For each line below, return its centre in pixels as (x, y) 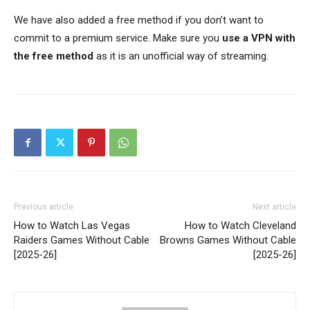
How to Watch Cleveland (240, 226)
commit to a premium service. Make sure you (118, 38)
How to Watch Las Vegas (72, 226)
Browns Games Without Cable (228, 240)
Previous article (44, 207)
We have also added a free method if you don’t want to (139, 20)
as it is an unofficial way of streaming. (181, 56)
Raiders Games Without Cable (82, 240)
